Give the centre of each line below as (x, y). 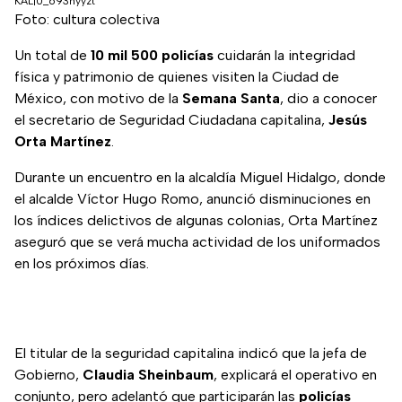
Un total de (52, 56)
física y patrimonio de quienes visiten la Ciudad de (177, 77)
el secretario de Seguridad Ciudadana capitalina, (171, 120)
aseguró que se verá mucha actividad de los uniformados (197, 242)
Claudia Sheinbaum (148, 375)
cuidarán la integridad (284, 56)
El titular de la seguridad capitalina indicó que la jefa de (191, 354)
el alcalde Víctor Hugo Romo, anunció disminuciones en (192, 199)
